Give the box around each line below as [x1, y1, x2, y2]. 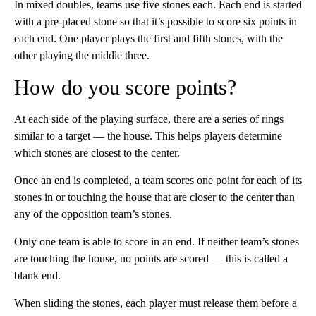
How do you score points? [14, 75, 236, 99]
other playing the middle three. [14, 49, 150, 62]
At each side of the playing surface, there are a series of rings [14, 113, 284, 126]
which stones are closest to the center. [14, 147, 180, 159]
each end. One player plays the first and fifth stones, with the [14, 32, 283, 45]
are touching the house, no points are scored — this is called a [14, 253, 288, 265]
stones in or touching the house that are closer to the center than [14, 191, 295, 204]
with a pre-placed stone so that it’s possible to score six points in [14, 16, 297, 28]
